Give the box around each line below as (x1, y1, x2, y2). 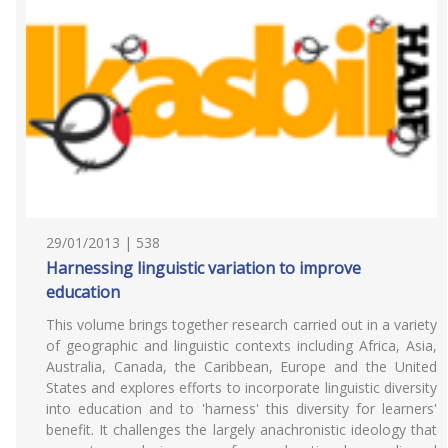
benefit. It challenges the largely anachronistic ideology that (46, 420, 437, 439)
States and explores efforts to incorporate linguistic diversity (46, 378, 437, 397)
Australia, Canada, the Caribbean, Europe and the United (46, 357, 437, 376)
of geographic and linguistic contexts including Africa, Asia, (46, 336, 437, 355)
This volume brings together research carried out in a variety (46, 315, 437, 334)
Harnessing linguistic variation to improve (46, 257, 361, 279)
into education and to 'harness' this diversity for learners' (46, 399, 437, 418)
